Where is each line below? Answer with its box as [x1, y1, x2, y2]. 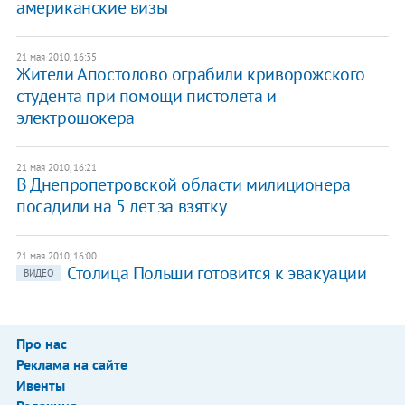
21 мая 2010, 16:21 [15, 160, 97, 174]
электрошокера [15, 105, 135, 129]
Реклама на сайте [15, 354, 127, 373]
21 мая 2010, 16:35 [15, 50, 97, 63]
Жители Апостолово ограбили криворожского [15, 61, 365, 86]
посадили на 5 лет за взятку [15, 193, 227, 218]
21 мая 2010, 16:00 [15, 249, 97, 262]
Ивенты [15, 375, 65, 394]
